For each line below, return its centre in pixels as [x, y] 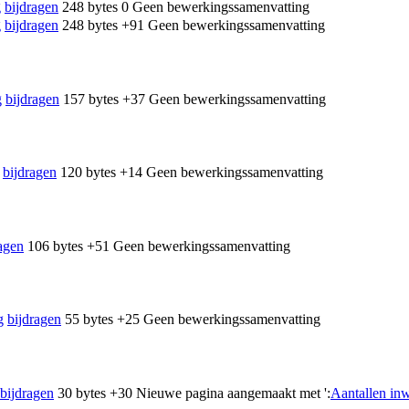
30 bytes [82, 393]
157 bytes [91, 99]
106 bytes [55, 246]
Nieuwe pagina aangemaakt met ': [233, 393]
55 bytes [89, 320]
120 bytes [88, 173]
